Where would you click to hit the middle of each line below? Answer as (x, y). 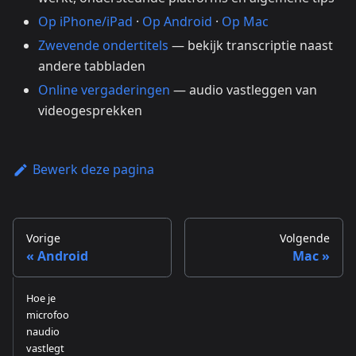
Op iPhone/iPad (85, 22)
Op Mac (245, 22)
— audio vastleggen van (244, 90)
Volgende (305, 238)
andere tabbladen (92, 66)
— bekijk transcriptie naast (251, 46)
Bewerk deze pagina (93, 170)
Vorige (43, 238)
